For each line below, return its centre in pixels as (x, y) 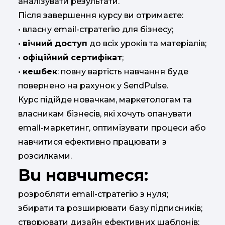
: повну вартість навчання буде (123, 71)
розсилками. (45, 156)
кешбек (40, 71)
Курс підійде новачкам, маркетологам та (105, 99)
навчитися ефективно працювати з (92, 142)
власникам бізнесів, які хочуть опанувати (105, 114)
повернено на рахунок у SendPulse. (93, 85)
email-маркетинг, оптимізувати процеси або (112, 128)
